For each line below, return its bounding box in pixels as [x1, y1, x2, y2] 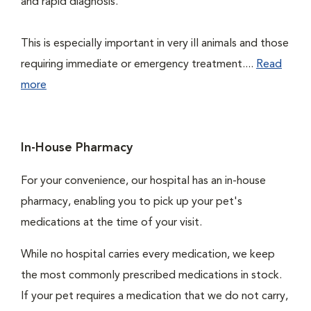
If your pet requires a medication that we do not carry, [21, 291, 288, 302]
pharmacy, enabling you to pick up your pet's [21, 196, 242, 208]
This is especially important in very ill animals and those [21, 38, 289, 49]
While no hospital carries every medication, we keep [21, 249, 275, 260]
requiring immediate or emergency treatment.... [21, 59, 256, 70]
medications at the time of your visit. [21, 217, 202, 228]
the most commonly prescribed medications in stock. [21, 270, 282, 281]
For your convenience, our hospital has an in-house [21, 176, 266, 187]
